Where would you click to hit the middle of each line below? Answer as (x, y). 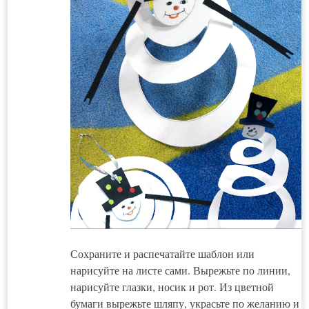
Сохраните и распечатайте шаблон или (162, 253)
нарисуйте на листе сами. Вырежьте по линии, (180, 270)
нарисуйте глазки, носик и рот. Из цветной (172, 286)
